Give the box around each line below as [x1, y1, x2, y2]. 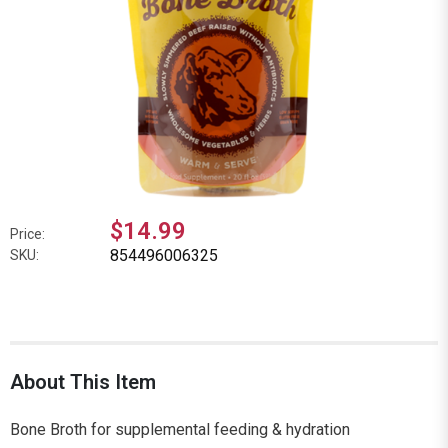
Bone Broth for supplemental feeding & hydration [10, 419, 350, 439]
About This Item [10, 369, 156, 394]
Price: [10, 225, 45, 242]
